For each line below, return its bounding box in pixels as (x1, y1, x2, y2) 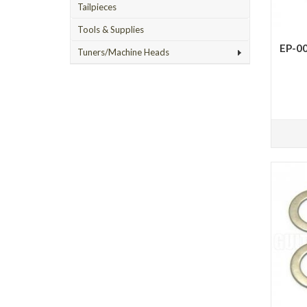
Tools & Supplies (77, 24, 144, 35)
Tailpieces (77, 1, 116, 12)
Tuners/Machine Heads (77, 47, 169, 58)
